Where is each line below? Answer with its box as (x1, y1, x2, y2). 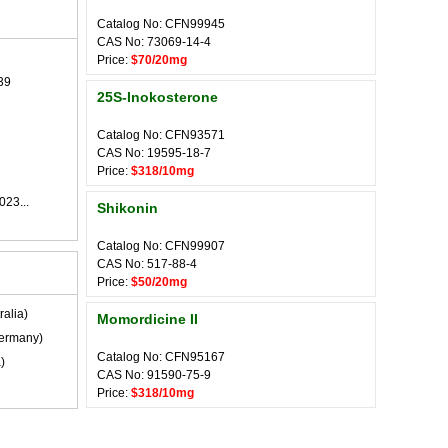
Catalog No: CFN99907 (97, 239, 225, 253)
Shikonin (97, 200, 158, 216)
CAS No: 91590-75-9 (97, 368, 211, 382)
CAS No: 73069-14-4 (97, 35, 211, 49)
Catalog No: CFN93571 (97, 128, 225, 142)
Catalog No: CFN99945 (97, 17, 225, 31)
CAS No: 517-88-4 (97, 257, 197, 271)
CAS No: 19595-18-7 (97, 146, 211, 160)
